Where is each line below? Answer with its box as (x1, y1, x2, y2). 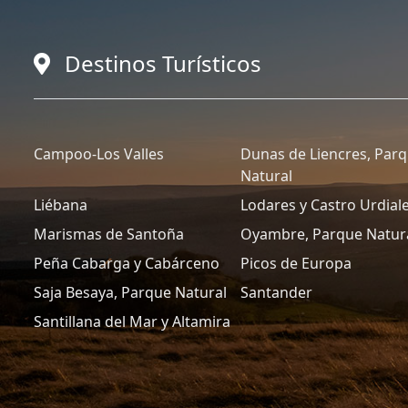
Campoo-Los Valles (34, 144, 164, 165)
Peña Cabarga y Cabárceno (34, 253, 219, 274)
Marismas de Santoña (34, 224, 184, 245)
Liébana (34, 195, 87, 216)
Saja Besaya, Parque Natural (34, 282, 227, 303)
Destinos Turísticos (65, 48, 261, 79)
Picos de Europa (240, 253, 352, 274)
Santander (240, 282, 313, 303)
